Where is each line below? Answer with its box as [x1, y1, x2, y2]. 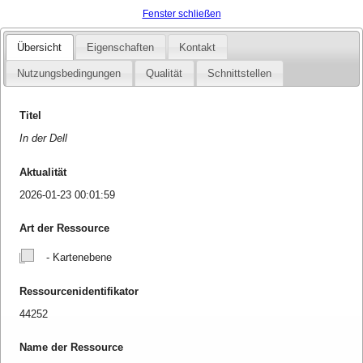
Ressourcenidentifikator [19, 284, 139, 297]
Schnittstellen [207, 67, 272, 80]
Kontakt [179, 41, 216, 53]
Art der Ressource [19, 222, 110, 235]
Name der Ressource [19, 341, 124, 354]
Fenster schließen [142, 8, 221, 19]
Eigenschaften [87, 41, 155, 53]
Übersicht [17, 41, 62, 53]
